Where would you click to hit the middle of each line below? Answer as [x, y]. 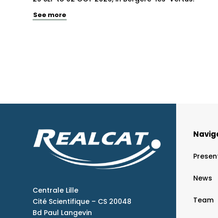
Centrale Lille [56, 190]
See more [50, 15]
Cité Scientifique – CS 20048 [82, 201]
